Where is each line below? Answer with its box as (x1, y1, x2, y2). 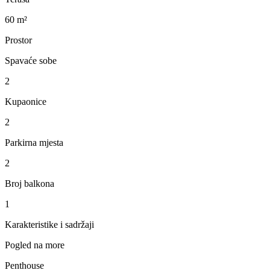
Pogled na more (5, 239, 64, 250)
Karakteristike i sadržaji (5, 219, 94, 230)
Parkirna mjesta (5, 137, 63, 148)
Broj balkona (5, 178, 54, 189)
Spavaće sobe (5, 55, 57, 66)
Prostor (5, 34, 32, 45)
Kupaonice (5, 96, 46, 107)
